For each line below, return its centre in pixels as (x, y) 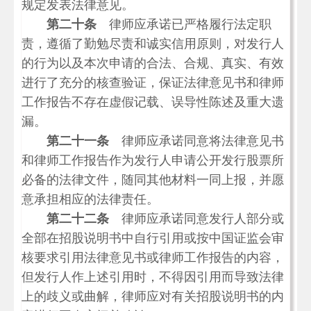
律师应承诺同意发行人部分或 (196, 219)
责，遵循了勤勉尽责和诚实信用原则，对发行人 (153, 44)
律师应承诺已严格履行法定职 (184, 24)
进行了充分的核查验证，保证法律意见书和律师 (153, 83)
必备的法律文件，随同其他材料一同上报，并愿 (153, 180)
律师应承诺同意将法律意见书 (196, 141)
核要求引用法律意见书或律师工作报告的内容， (153, 258)
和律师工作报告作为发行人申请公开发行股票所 (153, 160)
